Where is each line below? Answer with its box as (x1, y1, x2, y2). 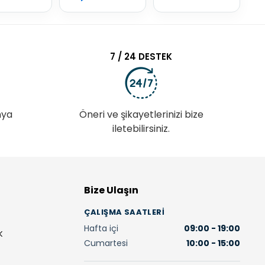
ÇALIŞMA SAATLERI (83, 206, 164, 218)
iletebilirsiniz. (112, 121, 170, 135)
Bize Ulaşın (83, 183, 138, 197)
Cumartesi (83, 237, 128, 249)
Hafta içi (83, 222, 118, 234)
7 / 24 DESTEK (110, 50, 173, 63)
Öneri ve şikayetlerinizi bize (79, 107, 203, 121)
